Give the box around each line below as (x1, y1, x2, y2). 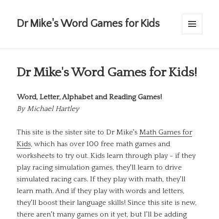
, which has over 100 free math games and (31, 140, 171, 149)
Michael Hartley (27, 105, 80, 113)
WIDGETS (182, 46, 208, 53)
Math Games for (139, 128, 193, 137)
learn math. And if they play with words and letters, (17, 187, 185, 196)
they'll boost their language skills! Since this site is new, (17, 198, 197, 207)
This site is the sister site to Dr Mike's (17, 128, 140, 137)
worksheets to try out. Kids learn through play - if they (17, 152, 196, 160)
